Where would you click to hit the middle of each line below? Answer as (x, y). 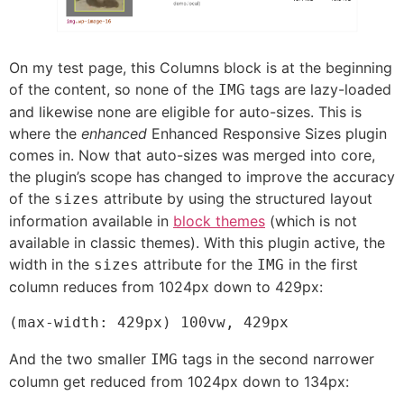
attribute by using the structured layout (236, 199)
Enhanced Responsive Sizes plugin (267, 134)
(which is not (311, 221)
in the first (321, 265)
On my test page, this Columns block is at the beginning (201, 68)
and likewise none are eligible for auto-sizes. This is (185, 112)
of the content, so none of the (114, 90)
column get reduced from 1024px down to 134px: (179, 382)
